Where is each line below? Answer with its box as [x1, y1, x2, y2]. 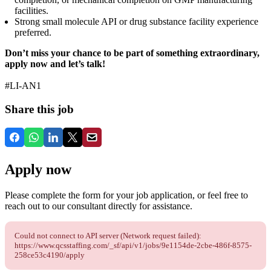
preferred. [15, 27, 51, 38]
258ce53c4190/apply [15, 250, 85, 260]
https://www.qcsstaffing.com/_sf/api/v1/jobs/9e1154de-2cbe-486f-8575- [15, 240, 252, 250]
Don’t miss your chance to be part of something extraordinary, [5, 48, 260, 59]
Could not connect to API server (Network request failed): [15, 230, 201, 240]
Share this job [5, 103, 74, 116]
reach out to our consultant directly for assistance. [5, 200, 192, 211]
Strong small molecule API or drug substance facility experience [15, 16, 258, 27]
